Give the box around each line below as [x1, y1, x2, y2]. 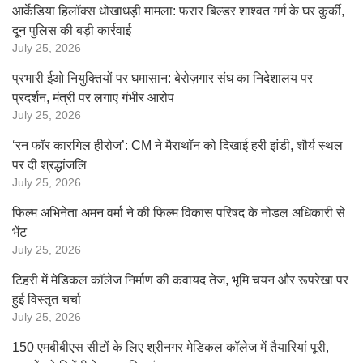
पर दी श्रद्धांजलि [12, 158, 87, 172]
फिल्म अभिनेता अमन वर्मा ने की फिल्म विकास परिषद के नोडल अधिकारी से [12, 206, 345, 220]
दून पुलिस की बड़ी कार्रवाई [12, 23, 131, 37]
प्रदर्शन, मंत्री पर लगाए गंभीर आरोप [12, 91, 174, 105]
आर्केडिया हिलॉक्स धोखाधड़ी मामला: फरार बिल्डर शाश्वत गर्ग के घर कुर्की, [12, 4, 344, 18]
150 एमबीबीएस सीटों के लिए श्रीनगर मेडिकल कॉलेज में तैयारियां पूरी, [12, 340, 329, 354]
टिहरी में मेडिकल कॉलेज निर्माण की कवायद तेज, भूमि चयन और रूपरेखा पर [12, 273, 348, 287]
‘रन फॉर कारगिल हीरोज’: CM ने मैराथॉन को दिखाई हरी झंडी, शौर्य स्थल [12, 139, 343, 152]
